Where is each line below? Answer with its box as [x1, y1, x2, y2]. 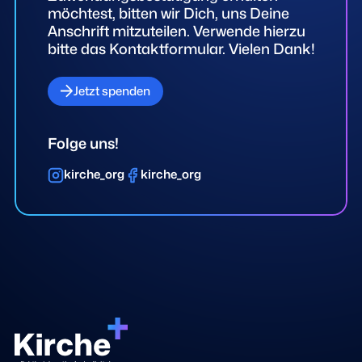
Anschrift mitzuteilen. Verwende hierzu [47, 23, 305, 40]
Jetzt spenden [74, 83, 151, 99]
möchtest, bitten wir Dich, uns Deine [47, 5, 289, 22]
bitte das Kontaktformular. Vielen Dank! [47, 40, 315, 57]
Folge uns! [47, 134, 119, 152]
